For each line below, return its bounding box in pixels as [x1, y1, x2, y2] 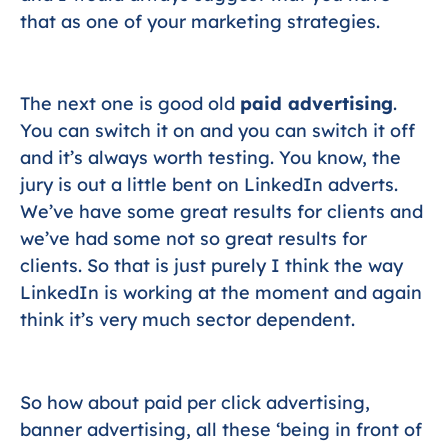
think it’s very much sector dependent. [20, 308, 355, 332]
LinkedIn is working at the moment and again [20, 281, 422, 305]
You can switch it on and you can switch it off [20, 119, 415, 143]
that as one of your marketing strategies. [20, 9, 380, 33]
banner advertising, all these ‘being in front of [20, 418, 422, 442]
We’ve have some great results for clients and [20, 200, 423, 224]
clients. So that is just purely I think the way [20, 254, 403, 278]
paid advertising [240, 92, 393, 116]
